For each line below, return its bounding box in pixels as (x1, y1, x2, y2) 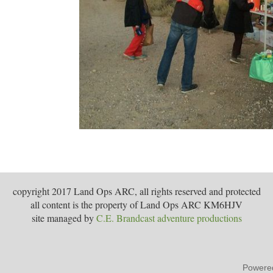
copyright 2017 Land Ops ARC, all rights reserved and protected (12, 185, 261, 198)
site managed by (31, 211, 96, 225)
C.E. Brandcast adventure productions (96, 211, 242, 225)
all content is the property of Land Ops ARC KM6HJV (30, 198, 243, 211)
